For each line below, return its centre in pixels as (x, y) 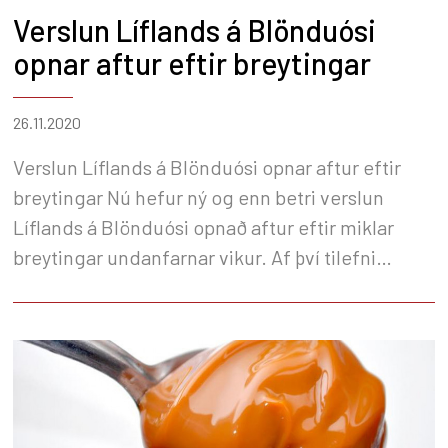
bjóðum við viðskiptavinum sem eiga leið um (204, 286)
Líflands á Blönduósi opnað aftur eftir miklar (203, 226)
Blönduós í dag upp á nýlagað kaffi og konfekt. (213, 316)
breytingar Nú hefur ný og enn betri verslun (60, 196)
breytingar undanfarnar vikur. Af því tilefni (194, 256)
